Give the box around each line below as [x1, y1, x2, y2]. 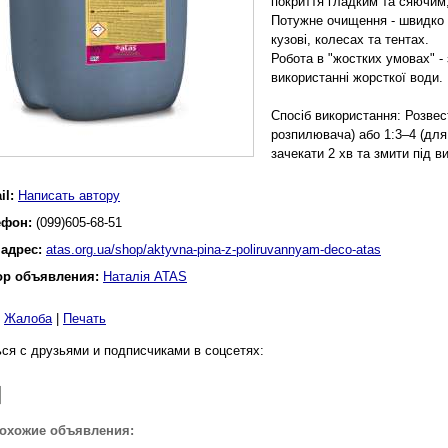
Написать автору [18, 188, 120, 203]
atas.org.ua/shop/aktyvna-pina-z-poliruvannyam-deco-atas [46, 242, 381, 257]
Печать [63, 311, 106, 326]
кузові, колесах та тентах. [271, 32, 429, 47]
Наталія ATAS [103, 269, 187, 284]
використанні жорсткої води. [271, 70, 443, 85]
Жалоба [4, 311, 52, 326]
